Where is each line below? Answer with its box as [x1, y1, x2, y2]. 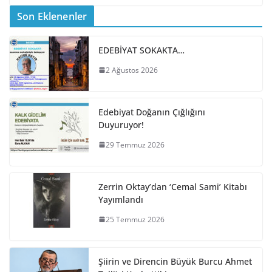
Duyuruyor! [98, 118, 144, 131]
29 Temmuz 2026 [106, 139, 165, 150]
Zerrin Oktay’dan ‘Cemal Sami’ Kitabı [98, 180, 247, 192]
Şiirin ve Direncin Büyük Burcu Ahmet [98, 255, 252, 267]
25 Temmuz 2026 [106, 214, 165, 225]
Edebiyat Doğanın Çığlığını [98, 106, 205, 118]
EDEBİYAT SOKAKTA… [98, 44, 185, 56]
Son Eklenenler [17, 9, 87, 23]
